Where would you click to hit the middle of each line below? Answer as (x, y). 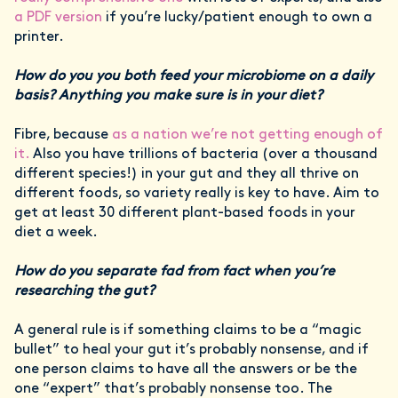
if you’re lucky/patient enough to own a (237, 18)
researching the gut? (86, 292)
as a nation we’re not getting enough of (247, 135)
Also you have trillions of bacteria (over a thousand (203, 155)
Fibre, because (63, 135)
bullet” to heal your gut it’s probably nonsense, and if (191, 350)
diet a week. (56, 233)
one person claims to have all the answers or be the (186, 370)
